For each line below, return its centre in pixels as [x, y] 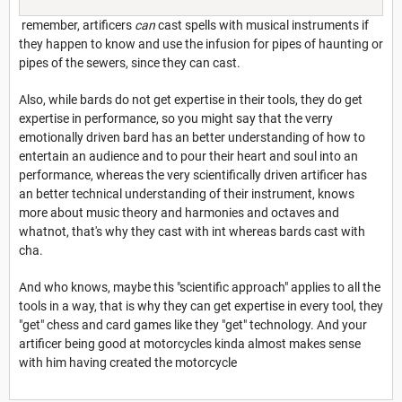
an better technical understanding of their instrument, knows [187, 193]
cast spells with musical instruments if [262, 25]
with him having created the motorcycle [128, 362]
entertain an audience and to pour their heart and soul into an [188, 156]
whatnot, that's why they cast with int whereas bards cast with [192, 231]
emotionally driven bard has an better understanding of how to [192, 137]
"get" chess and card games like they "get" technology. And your [193, 324]
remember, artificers [77, 25]
